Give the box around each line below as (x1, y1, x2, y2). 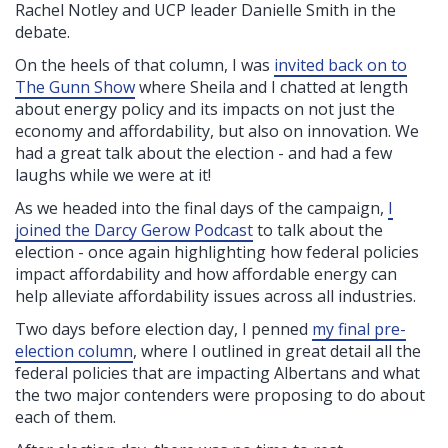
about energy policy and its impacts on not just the (15, 98, 395, 121)
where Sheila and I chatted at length (135, 76, 408, 99)
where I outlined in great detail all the (137, 340, 421, 363)
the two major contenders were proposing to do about (15, 384, 425, 407)
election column (15, 340, 133, 363)
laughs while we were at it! (15, 164, 211, 187)
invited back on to (274, 54, 407, 77)
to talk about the (253, 219, 383, 242)
